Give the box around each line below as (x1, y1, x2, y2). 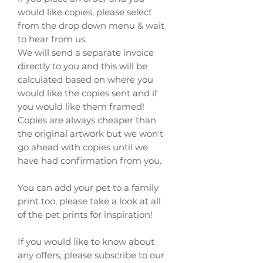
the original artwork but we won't (18, 128, 163, 140)
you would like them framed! (18, 101, 144, 113)
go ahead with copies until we (18, 141, 148, 153)
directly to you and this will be (18, 60, 147, 72)
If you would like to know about (18, 236, 154, 248)
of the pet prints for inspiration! (18, 209, 153, 221)
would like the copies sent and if (18, 87, 157, 99)
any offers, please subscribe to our (18, 249, 164, 261)
